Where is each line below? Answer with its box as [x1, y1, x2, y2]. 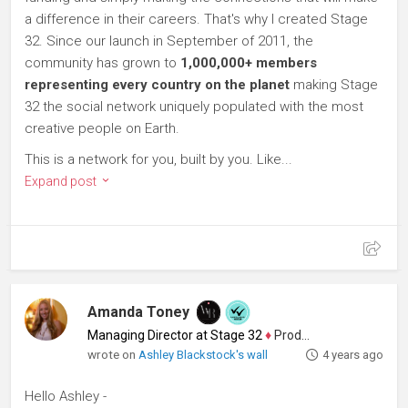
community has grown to [25, 55, 180, 71]
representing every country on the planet [25, 76, 290, 93]
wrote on [87, 347, 139, 362]
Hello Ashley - [25, 388, 107, 404]
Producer [271, 328, 302, 342]
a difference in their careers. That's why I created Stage [25, 11, 368, 27]
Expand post [25, 174, 99, 189]
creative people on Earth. [25, 120, 179, 137]
